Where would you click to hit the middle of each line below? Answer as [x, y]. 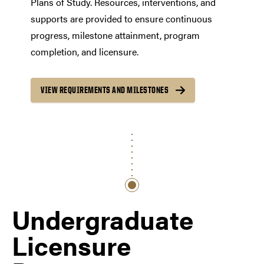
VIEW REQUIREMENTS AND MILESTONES [105, 90]
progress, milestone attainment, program [115, 35]
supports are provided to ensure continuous [121, 19]
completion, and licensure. [85, 52]
